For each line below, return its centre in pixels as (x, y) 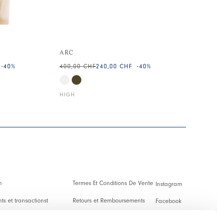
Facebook (168, 201)
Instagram (169, 184)
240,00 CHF (114, 66)
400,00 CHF (77, 66)
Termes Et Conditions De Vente (113, 183)
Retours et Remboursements (108, 200)
